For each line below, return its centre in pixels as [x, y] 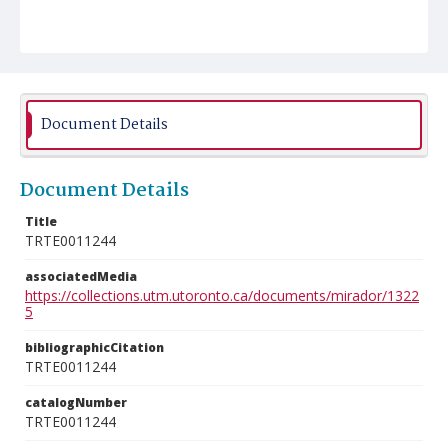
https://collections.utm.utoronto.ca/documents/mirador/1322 [222, 295]
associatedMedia [81, 276]
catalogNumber [76, 402]
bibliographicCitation [94, 347]
